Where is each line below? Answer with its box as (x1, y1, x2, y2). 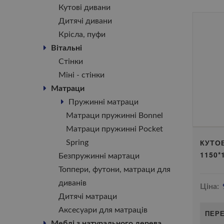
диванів (58, 179, 86, 187)
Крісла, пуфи (58, 30, 105, 38)
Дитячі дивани (58, 17, 112, 25)
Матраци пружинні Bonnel (66, 111, 163, 119)
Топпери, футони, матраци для (58, 165, 170, 173)
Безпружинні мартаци (58, 152, 139, 160)
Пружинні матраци (68, 98, 138, 106)
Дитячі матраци (58, 192, 117, 200)
